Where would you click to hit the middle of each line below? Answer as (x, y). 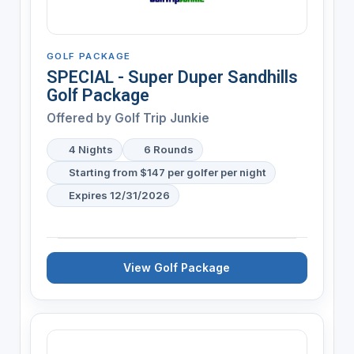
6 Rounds (169, 149)
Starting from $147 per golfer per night (167, 172)
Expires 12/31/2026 (119, 195)
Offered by (80, 118)
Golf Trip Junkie (162, 118)
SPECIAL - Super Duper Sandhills (172, 77)
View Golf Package (177, 267)
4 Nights (90, 149)
